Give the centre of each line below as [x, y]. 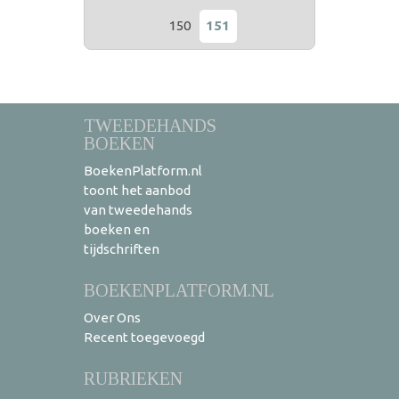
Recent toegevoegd [144, 338]
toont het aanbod [137, 191]
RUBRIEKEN [133, 379]
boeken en [117, 230]
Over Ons [112, 318]
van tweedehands [138, 210]
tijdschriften [122, 249]
